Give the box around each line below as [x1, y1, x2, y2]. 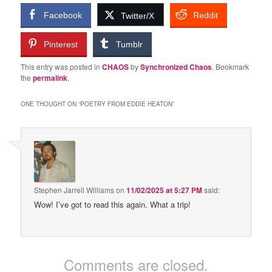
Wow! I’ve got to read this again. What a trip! [34, 199, 191, 210]
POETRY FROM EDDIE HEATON [80, 99, 173, 108]
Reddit [193, 10, 219, 20]
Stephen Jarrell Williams [34, 185, 115, 195]
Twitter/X [121, 10, 155, 21]
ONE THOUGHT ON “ [21, 99, 81, 108]
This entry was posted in [21, 61, 103, 72]
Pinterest [44, 39, 78, 49]
